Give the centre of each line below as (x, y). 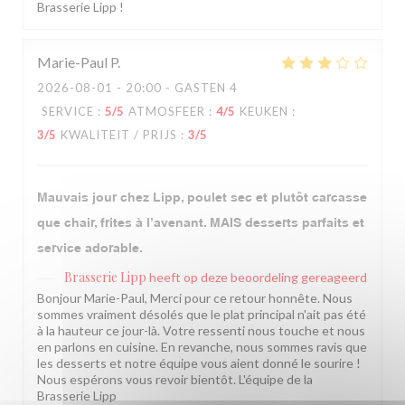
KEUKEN (264, 112)
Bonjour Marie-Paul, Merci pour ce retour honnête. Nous (195, 298)
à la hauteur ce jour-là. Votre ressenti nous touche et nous (201, 331)
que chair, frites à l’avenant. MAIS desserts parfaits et (201, 223)
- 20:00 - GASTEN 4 (175, 88)
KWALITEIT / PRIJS (119, 135)
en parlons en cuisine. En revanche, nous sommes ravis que (202, 347)
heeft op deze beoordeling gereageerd (258, 278)
